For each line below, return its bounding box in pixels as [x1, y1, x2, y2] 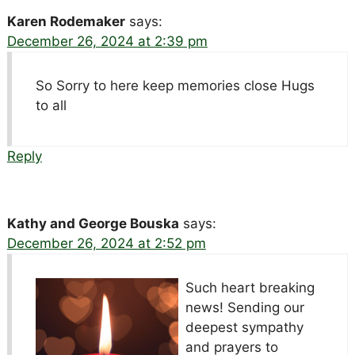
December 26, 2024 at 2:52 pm [6, 235, 206, 252]
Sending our [227, 300, 304, 316]
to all [35, 97, 67, 114]
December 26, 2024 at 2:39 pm [6, 33, 208, 50]
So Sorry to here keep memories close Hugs [35, 78, 315, 94]
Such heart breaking [185, 280, 315, 296]
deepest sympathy [185, 319, 303, 336]
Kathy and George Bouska [6, 216, 179, 232]
